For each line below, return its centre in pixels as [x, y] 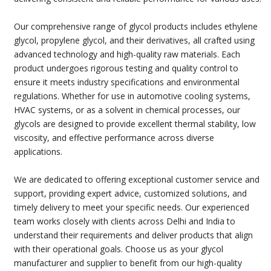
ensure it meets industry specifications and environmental [127, 82]
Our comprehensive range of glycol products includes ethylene [136, 26]
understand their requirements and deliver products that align [133, 235]
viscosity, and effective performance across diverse [114, 137]
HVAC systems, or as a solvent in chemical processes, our [127, 109]
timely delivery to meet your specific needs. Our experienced [132, 207]
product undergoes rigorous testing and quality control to [126, 68]
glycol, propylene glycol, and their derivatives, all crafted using [134, 40]
